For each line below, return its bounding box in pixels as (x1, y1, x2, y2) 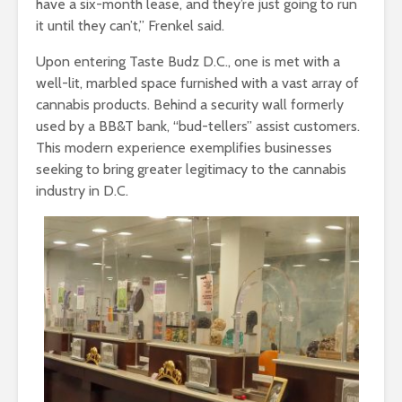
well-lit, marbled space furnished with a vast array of (36, 74, 359, 92)
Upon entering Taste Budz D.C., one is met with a (36, 52, 340, 70)
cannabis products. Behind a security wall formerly (36, 95, 344, 113)
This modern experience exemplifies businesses (36, 138, 332, 156)
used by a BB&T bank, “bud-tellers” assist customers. (36, 117, 360, 135)
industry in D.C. (36, 181, 128, 199)
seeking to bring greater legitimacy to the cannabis (36, 160, 346, 178)
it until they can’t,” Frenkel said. (36, 16, 228, 34)
